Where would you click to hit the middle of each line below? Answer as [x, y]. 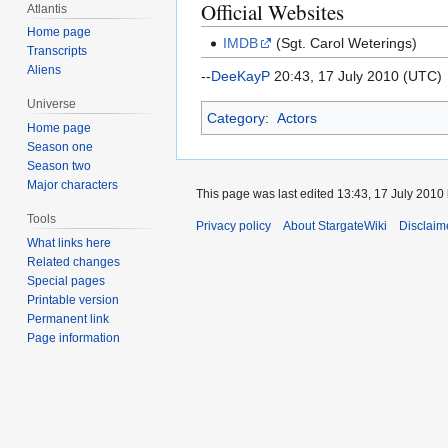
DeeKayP [240, 75]
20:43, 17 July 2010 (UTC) [356, 75]
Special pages [66, 280]
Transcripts [57, 51]
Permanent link [68, 318]
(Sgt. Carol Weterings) [345, 43]
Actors [296, 117]
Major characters [73, 185]
